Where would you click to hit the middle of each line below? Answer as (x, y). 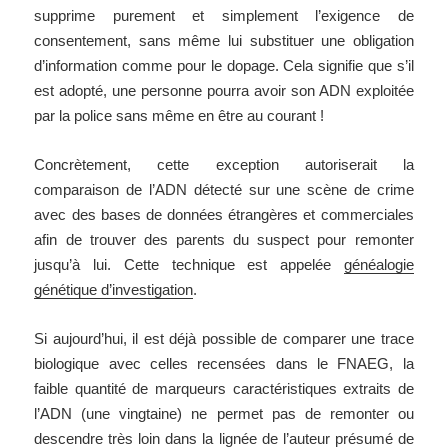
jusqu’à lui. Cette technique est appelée (189, 265)
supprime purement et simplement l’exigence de (224, 16)
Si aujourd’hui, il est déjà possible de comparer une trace (224, 339)
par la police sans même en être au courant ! (179, 116)
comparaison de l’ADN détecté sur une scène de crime (224, 190)
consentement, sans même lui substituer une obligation (224, 41)
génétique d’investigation (114, 290)
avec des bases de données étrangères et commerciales (224, 215)
